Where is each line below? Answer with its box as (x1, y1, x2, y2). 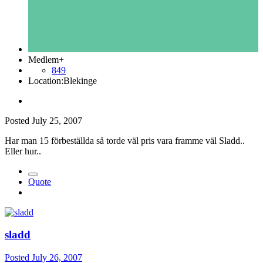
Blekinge (63, 75, 97, 86)
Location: (28, 75, 63, 86)
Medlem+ (28, 54, 64, 65)
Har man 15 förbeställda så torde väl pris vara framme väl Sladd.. (5, 135, 245, 146)
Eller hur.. (5, 146, 41, 156)
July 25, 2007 (32, 115, 82, 126)
